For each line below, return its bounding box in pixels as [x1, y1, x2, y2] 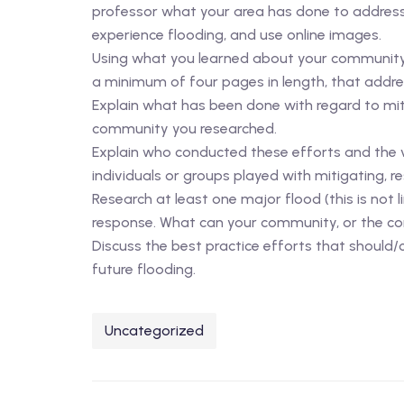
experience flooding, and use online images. [92, 26, 381, 43]
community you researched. [92, 120, 277, 137]
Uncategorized [105, 322, 204, 339]
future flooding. [92, 261, 196, 278]
